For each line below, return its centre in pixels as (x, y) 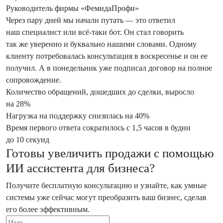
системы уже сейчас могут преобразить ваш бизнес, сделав (106, 197)
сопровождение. (34, 80)
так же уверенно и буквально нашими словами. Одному (101, 44)
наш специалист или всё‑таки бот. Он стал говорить (95, 32)
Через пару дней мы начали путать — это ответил (91, 20)
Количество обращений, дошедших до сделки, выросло (100, 92)
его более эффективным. (48, 209)
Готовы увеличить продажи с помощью (110, 153)
